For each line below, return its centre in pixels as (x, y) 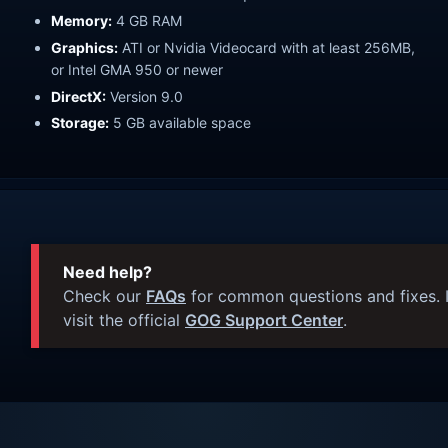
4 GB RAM (147, 20)
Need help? (107, 272)
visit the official (124, 320)
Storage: (80, 123)
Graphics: (84, 47)
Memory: (81, 20)
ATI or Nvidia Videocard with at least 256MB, (266, 47)
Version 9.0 (144, 96)
